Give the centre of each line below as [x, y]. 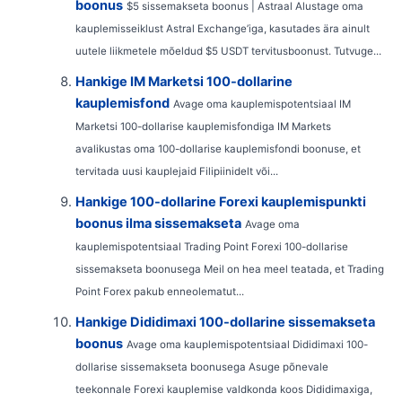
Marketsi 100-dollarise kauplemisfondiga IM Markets [203, 126]
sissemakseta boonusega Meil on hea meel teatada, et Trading [229, 269]
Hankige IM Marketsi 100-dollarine [184, 81]
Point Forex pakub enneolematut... [159, 291]
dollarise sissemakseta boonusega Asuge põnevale [201, 367]
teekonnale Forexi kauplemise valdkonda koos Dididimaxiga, [223, 389]
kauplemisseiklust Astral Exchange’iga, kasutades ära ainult [222, 28]
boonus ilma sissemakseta [158, 223]
